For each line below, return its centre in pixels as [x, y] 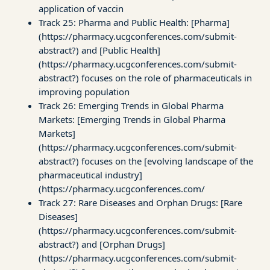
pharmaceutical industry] [90, 174]
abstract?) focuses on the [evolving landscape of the [146, 161]
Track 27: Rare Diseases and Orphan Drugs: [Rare [140, 202]
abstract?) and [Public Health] [99, 50]
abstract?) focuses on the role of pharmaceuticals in [145, 77]
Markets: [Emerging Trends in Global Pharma [132, 119]
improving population [84, 91]
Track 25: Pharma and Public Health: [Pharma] [134, 22]
